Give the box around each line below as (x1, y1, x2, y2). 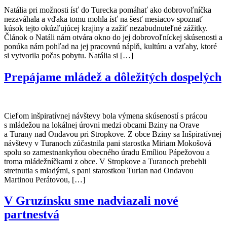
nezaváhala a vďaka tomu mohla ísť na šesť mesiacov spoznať (4, 14, 203, 23)
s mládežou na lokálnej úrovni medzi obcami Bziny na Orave (4, 120, 199, 129)
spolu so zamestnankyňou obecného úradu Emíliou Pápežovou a (4, 147, 210, 157)
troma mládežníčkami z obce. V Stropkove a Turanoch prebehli (4, 157, 206, 166)
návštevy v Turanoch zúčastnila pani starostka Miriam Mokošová (4, 138, 211, 147)
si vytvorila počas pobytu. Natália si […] (4, 51, 133, 60)
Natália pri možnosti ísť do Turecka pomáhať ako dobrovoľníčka (4, 5, 211, 14)
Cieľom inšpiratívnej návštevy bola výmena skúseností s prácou (4, 111, 207, 120)
